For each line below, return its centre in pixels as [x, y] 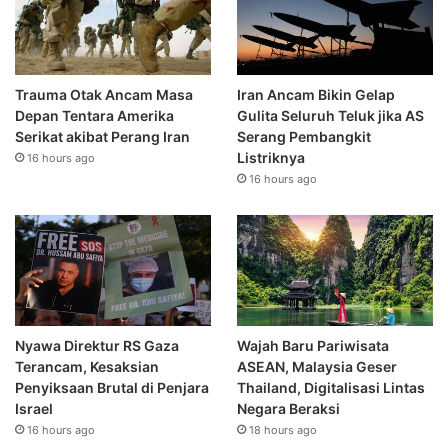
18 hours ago [282, 429]
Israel [34, 408]
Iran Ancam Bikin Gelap [315, 94]
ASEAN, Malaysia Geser [316, 366]
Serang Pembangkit [303, 136]
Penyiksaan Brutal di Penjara [112, 387]
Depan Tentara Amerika [94, 115]
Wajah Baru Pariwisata [312, 345]
